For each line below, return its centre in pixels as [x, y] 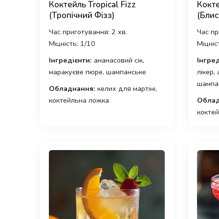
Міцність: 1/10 [72, 44]
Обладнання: [72, 89]
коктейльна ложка [79, 100]
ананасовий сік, [118, 60]
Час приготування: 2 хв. [88, 32]
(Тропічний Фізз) [82, 16]
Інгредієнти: [70, 60]
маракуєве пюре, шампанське [98, 72]
